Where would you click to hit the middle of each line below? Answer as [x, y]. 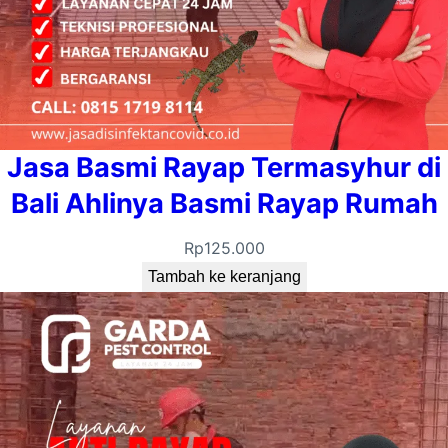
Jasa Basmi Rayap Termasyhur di [224, 168]
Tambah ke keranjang [224, 277]
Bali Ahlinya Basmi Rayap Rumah [224, 204]
